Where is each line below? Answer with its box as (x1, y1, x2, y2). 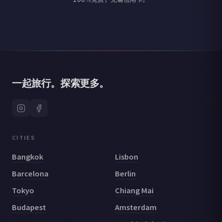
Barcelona (12, 167, 49, 178)
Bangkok (12, 151, 43, 162)
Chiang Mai (115, 184, 154, 195)
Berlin (115, 167, 136, 178)
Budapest (12, 201, 46, 212)
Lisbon (115, 151, 138, 162)
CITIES (12, 133, 35, 142)
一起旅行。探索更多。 (12, 77, 109, 90)
